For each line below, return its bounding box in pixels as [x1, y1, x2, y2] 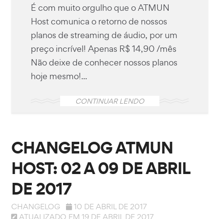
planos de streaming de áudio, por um [30, 29, 177, 41]
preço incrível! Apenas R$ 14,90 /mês [30, 43, 176, 54]
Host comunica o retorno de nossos [30, 15, 167, 27]
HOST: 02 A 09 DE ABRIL [11, 156, 190, 179]
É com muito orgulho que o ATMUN [30, 1, 170, 13]
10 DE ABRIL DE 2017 [73, 201, 147, 212]
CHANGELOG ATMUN [11, 135, 173, 159]
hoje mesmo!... [30, 70, 87, 82]
